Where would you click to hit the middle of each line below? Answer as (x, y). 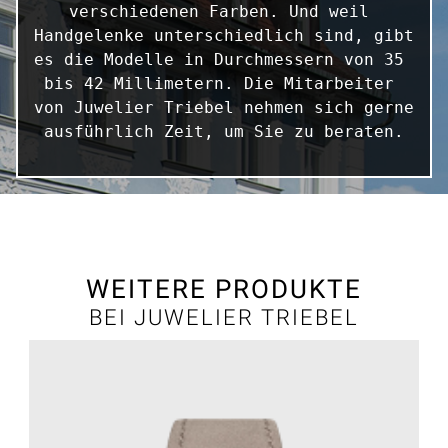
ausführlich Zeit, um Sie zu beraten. (224, 131)
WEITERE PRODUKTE (224, 288)
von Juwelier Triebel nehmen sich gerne (224, 107)
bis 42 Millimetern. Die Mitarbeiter (219, 83)
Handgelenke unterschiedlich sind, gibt (224, 35)
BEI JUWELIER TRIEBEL (224, 316)
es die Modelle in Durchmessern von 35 (219, 59)
